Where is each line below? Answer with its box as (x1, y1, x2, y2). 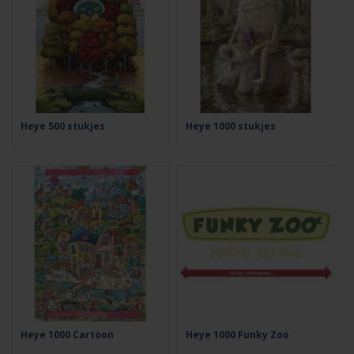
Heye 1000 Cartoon (21, 328, 114, 341)
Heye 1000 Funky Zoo (186, 328, 289, 341)
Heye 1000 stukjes (186, 119, 276, 133)
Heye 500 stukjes (21, 119, 105, 133)
